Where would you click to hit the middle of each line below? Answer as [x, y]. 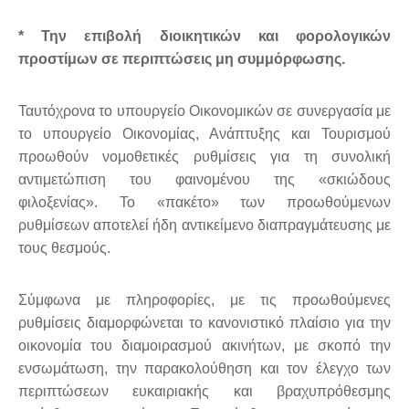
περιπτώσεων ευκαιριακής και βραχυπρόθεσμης [204, 392]
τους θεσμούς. [64, 248]
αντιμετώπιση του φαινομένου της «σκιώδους [204, 180]
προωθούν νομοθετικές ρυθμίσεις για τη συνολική [204, 157]
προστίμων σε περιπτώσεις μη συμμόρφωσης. [182, 59]
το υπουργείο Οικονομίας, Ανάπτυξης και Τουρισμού [204, 134]
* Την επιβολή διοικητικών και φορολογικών [204, 37]
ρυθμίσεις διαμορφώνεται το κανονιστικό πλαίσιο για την [204, 323]
